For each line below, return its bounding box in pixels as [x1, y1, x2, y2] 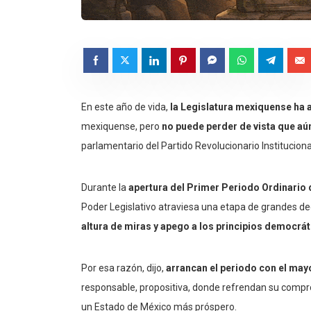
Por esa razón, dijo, [81, 262, 166, 274]
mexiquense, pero [81, 121, 162, 133]
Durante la [81, 182, 128, 194]
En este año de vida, [81, 101, 168, 113]
